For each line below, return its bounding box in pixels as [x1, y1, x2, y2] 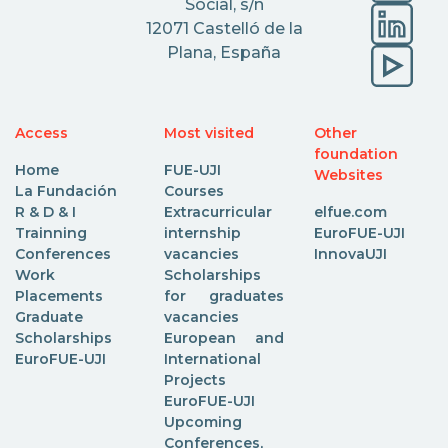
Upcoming [164, 412, 243, 431]
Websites [313, 165, 383, 184]
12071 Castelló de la [145, 18, 303, 38]
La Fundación [15, 181, 117, 200]
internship [164, 223, 242, 242]
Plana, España [167, 42, 281, 62]
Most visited [164, 123, 255, 142]
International [164, 349, 262, 368]
